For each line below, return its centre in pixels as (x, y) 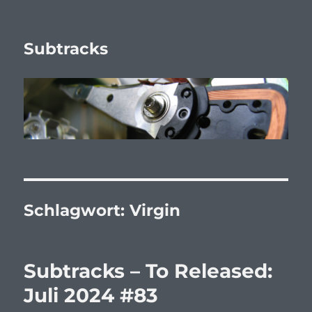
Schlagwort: (77, 211)
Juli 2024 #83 (91, 296)
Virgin (155, 211)
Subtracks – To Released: (148, 271)
